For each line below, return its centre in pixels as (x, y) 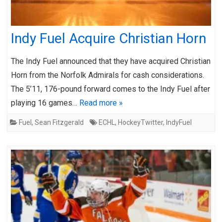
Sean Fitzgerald (59, 122)
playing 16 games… (45, 103)
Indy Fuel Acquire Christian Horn (109, 38)
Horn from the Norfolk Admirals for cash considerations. (108, 75)
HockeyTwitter (140, 122)
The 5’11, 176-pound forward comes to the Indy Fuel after (111, 89)
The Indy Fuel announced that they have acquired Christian (111, 61)
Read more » (101, 103)
